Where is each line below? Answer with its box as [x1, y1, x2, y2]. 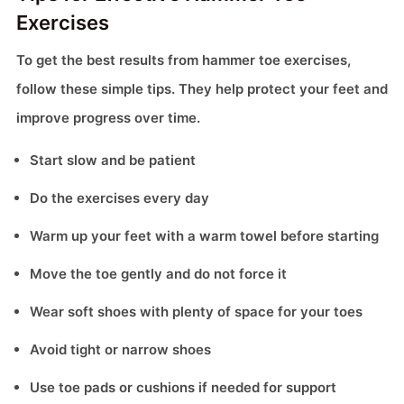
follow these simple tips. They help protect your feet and [16, 80, 388, 98]
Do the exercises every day [30, 189, 209, 207]
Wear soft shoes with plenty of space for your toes [30, 303, 363, 321]
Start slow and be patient [30, 151, 196, 170]
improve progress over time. [16, 109, 200, 127]
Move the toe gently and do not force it [30, 265, 287, 283]
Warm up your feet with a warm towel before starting [30, 227, 379, 245]
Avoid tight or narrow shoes [30, 341, 211, 359]
